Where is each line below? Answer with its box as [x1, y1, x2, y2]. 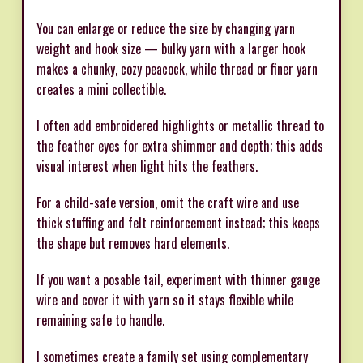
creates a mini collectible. [36, 79, 166, 99]
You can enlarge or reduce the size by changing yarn [36, 18, 295, 38]
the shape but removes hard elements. [36, 233, 229, 253]
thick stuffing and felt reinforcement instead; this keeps [36, 212, 320, 233]
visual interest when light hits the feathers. [36, 156, 258, 176]
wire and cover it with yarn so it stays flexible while [36, 289, 293, 310]
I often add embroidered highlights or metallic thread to [36, 115, 324, 135]
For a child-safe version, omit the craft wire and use [36, 192, 299, 212]
